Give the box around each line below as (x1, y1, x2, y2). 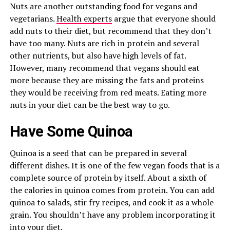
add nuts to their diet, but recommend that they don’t (9, 25, 212, 36)
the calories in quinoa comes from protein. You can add (9, 184, 215, 196)
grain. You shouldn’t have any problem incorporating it (9, 209, 216, 220)
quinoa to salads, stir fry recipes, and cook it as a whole (9, 197, 214, 208)
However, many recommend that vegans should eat (9, 62, 200, 73)
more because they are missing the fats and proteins (9, 74, 204, 86)
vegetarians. (9, 13, 56, 24)
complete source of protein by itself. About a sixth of (9, 172, 206, 183)
